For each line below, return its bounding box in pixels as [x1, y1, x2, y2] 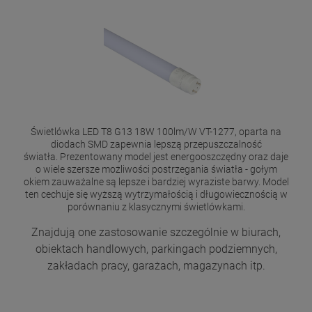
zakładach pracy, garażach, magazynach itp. [47, 259, 265, 273]
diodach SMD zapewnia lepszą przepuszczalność [50, 139, 262, 150]
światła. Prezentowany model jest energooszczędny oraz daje [24, 151, 288, 163]
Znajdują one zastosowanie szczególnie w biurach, [31, 226, 281, 240]
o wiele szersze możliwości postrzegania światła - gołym [35, 164, 277, 175]
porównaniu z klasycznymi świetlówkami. [67, 201, 245, 213]
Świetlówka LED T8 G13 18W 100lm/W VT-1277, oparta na [31, 126, 281, 138]
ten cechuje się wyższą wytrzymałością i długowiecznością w [24, 189, 288, 201]
